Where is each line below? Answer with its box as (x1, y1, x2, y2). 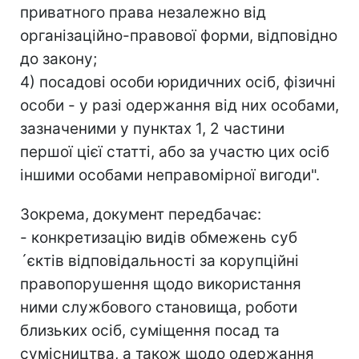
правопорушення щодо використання (20, 274, 301, 293)
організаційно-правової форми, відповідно (20, 26, 337, 45)
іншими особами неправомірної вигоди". (20, 165, 320, 184)
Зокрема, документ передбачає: (20, 204, 261, 224)
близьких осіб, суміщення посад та (20, 321, 280, 340)
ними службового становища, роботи (20, 297, 297, 317)
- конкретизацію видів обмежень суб (20, 228, 297, 247)
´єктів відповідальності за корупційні (20, 251, 299, 270)
